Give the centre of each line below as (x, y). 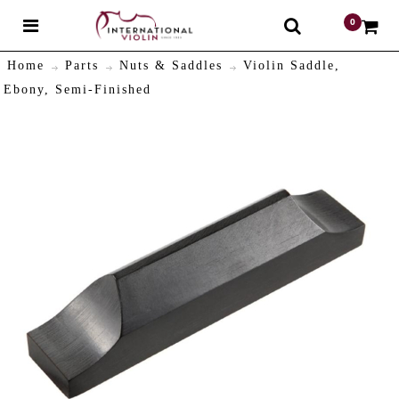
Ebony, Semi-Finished (78, 90)
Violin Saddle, (292, 66)
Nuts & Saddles (171, 66)
